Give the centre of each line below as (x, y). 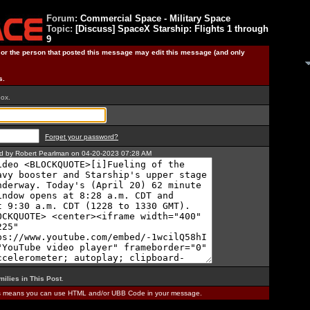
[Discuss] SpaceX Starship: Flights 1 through (172, 29)
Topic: (61, 29)
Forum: (63, 18)
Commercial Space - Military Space (155, 18)
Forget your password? (82, 137)
